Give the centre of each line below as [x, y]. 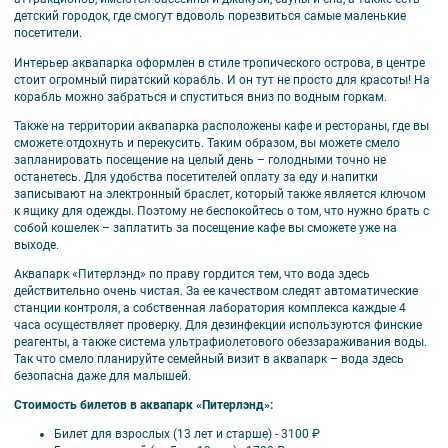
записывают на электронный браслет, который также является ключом [220, 193]
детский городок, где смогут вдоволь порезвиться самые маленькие [210, 16]
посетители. [49, 33]
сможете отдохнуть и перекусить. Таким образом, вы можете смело [207, 142]
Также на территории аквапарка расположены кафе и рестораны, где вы [221, 125]
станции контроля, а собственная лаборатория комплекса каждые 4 [210, 307]
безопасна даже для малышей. [104, 375]
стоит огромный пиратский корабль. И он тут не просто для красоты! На [222, 79]
